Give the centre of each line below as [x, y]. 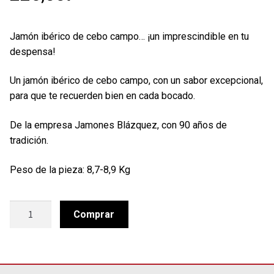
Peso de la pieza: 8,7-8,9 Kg [70, 169]
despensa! [33, 51]
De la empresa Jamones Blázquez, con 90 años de [118, 125]
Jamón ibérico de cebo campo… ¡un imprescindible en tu [129, 36]
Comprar [94, 215]
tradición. [29, 140]
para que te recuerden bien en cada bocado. [102, 96]
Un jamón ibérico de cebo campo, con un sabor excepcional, [136, 81]
